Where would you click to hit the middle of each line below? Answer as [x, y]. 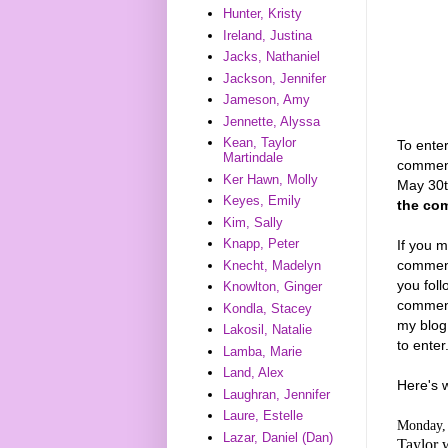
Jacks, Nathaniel [272, 57]
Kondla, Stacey [268, 308]
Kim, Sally [253, 222]
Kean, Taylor [260, 143]
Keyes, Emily [262, 201]
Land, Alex [254, 373]
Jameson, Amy [267, 100]
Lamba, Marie [263, 351]
